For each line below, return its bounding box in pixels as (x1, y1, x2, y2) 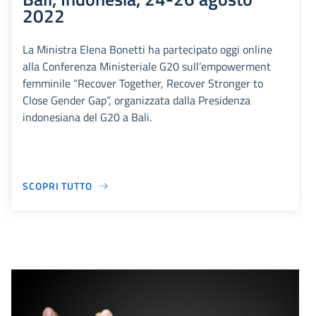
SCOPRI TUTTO (23, 178, 92, 194)
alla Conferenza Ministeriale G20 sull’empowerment (23, 58, 271, 75)
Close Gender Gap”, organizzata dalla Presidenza (23, 92, 250, 109)
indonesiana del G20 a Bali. (23, 109, 152, 126)
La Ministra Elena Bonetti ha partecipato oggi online (23, 41, 272, 59)
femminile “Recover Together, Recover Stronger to (23, 75, 263, 92)
